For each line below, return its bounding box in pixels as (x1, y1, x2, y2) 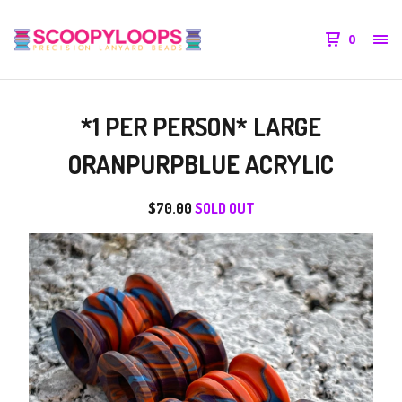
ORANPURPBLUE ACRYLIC (68, 148, 334, 180)
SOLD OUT (194, 199, 255, 217)
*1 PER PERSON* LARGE (81, 110, 321, 143)
